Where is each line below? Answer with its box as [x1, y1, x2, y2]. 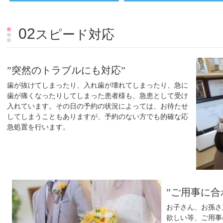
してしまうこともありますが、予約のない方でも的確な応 [7, 112, 188, 120]
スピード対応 [35, 26, 114, 42]
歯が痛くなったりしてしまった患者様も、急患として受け [7, 91, 188, 100]
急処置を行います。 [7, 122, 70, 131]
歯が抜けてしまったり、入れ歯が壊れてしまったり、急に [7, 81, 188, 89]
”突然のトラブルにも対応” [7, 64, 125, 76]
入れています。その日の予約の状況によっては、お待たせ [7, 102, 188, 110]
